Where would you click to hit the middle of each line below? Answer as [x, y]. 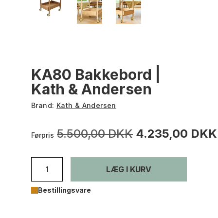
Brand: [44, 105]
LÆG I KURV [129, 169]
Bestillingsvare [64, 190]
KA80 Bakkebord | [96, 74]
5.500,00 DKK [95, 133]
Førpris [43, 135]
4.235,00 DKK [176, 133]
